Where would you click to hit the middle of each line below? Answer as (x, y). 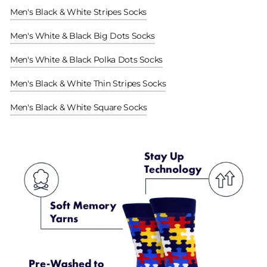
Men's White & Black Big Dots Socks (83, 35)
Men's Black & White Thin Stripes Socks (88, 83)
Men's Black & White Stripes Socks (79, 12)
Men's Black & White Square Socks (79, 107)
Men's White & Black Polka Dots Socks (86, 59)
